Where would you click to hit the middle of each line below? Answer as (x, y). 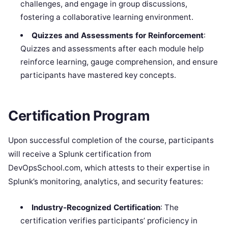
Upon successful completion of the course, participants (111, 140)
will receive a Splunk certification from (80, 154)
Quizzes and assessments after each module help (112, 49)
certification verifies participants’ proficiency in (109, 220)
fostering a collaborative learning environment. (107, 17)
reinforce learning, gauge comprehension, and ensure (119, 62)
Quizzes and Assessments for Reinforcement (117, 36)
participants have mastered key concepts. (98, 75)
